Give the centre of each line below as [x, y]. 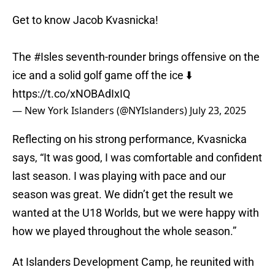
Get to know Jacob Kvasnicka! [85, 20]
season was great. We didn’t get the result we [123, 195]
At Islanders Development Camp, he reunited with [133, 262]
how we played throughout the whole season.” [124, 231]
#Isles [48, 57]
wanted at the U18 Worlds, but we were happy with [136, 213]
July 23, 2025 [218, 111]
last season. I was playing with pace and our [119, 176]
